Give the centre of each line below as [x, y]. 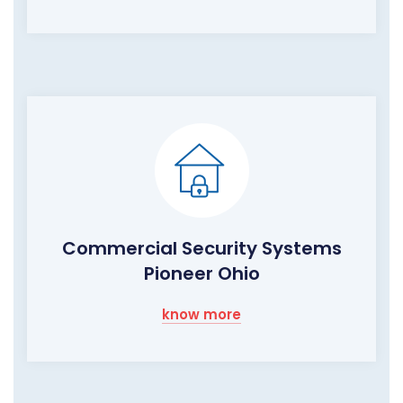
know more [201, 315]
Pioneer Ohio [201, 274]
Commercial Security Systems [201, 249]
